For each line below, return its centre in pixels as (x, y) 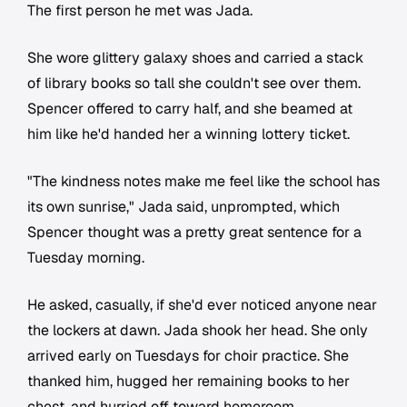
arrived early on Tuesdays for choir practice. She (188, 356)
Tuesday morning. (86, 258)
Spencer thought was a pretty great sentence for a (194, 233)
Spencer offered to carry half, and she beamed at (190, 109)
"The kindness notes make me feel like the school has (203, 182)
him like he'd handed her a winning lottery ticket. (189, 134)
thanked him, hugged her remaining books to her (189, 382)
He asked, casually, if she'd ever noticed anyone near (202, 305)
